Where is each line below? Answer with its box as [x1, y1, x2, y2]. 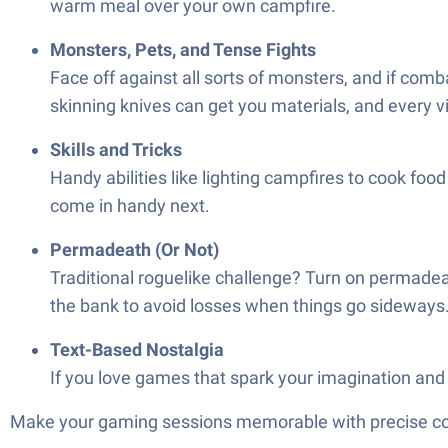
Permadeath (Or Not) [50, 239, 219, 260]
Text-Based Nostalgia [50, 339, 224, 360]
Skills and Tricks [50, 139, 182, 160]
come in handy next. [50, 195, 210, 216]
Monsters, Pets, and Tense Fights [50, 39, 316, 60]
